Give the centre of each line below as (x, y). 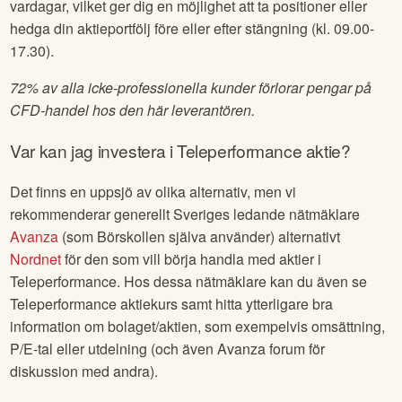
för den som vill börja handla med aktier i (192, 258)
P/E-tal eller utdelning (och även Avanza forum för (168, 348)
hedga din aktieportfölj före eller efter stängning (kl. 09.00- (192, 29)
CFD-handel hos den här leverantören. (133, 110)
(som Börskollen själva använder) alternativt (200, 236)
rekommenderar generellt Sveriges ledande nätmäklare (185, 214)
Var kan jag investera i (93, 151)
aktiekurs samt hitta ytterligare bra (225, 303)
